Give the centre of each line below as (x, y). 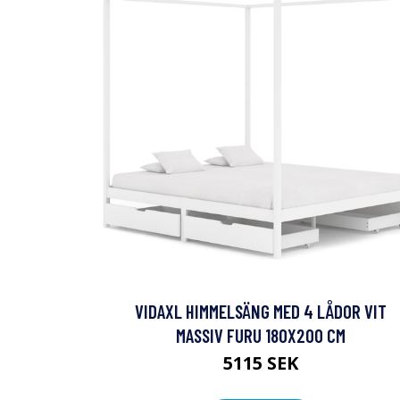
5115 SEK (261, 363)
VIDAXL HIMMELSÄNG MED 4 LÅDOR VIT (261, 311)
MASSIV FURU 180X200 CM (261, 335)
